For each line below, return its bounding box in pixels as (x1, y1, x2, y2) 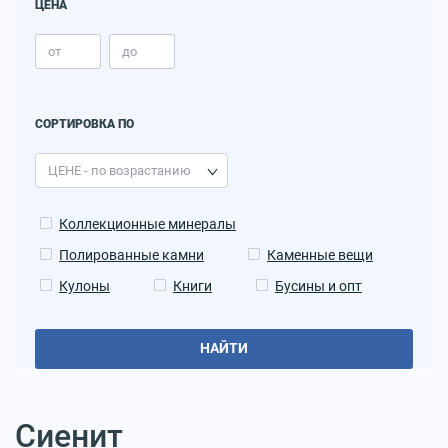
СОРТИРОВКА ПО (35, 116, 134, 131)
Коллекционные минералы (59, 215, 236, 232)
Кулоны (59, 277, 110, 294)
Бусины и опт (275, 277, 362, 294)
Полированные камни (59, 246, 204, 263)
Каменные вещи (267, 246, 373, 263)
